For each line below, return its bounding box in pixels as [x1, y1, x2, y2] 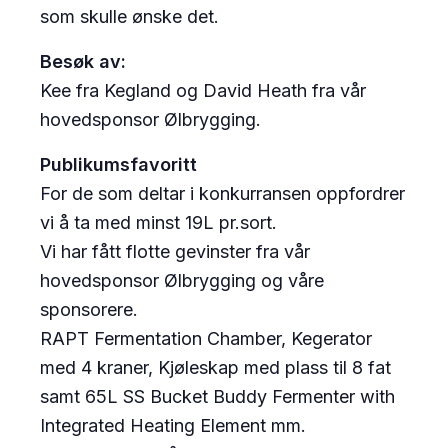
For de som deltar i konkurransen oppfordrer [40, 183, 405, 205]
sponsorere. [40, 299, 138, 321]
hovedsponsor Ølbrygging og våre [40, 270, 324, 292]
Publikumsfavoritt [40, 154, 197, 176]
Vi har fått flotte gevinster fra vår [40, 241, 310, 263]
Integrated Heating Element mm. [40, 415, 306, 437]
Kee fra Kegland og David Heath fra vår [40, 80, 366, 102]
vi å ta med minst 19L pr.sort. [40, 212, 277, 234]
